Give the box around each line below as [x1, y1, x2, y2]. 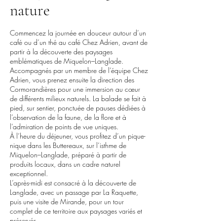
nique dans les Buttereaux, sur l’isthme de [10, 141, 126, 150]
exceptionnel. [10, 169, 48, 178]
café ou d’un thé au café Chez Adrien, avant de [10, 37, 147, 47]
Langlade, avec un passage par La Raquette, [10, 187, 138, 197]
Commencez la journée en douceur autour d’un [10, 28, 146, 37]
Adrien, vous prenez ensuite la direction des [10, 75, 134, 84]
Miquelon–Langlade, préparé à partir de [10, 150, 126, 159]
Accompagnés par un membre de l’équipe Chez [10, 66, 148, 75]
